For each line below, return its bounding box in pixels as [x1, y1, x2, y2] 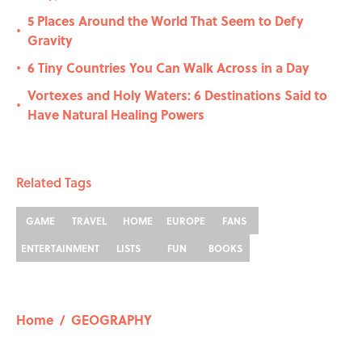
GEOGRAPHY [71, 310, 152, 330]
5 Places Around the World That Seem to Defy [27, 11, 304, 31]
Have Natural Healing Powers [27, 105, 204, 124]
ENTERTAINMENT [21, 241, 99, 256]
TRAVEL [71, 213, 107, 229]
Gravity [27, 31, 73, 50]
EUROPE [166, 213, 205, 229]
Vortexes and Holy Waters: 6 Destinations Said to [27, 86, 327, 105]
